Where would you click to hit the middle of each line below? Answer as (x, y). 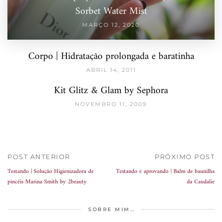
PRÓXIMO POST (185, 157)
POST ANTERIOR (39, 157)
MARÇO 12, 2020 (111, 25)
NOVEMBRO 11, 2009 (111, 104)
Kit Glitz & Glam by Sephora (111, 91)
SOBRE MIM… (111, 210)
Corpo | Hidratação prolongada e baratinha (111, 57)
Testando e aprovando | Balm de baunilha (165, 172)
